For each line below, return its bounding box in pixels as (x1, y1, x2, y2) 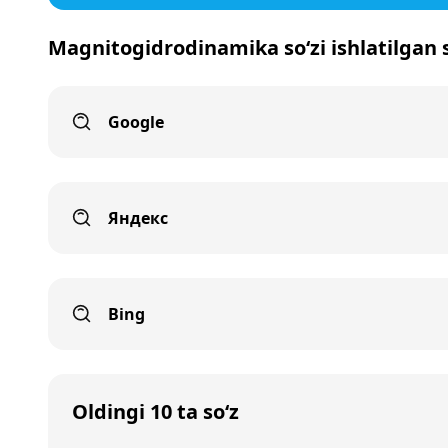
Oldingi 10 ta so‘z (72, 398, 239, 425)
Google (108, 111, 164, 133)
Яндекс (108, 207, 168, 229)
